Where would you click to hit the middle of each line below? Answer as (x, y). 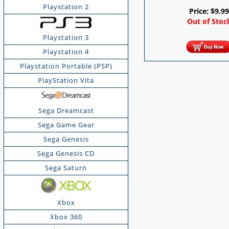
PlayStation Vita (66, 80)
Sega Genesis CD (66, 153)
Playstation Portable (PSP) (66, 66)
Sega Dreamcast (66, 110)
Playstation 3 (66, 37)
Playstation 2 (66, 7)
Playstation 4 (66, 51)
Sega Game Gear (66, 124)
